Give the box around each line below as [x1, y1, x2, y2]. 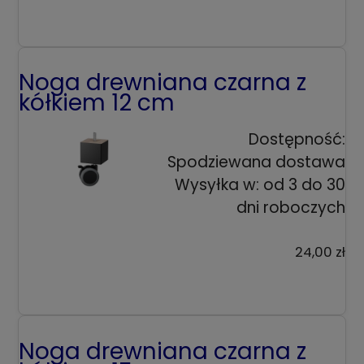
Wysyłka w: [175, 174, 259, 197]
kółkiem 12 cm [19, 87, 175, 119]
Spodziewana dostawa [167, 151, 345, 174]
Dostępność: [249, 128, 345, 151]
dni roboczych [236, 197, 345, 219]
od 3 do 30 [263, 174, 345, 197]
